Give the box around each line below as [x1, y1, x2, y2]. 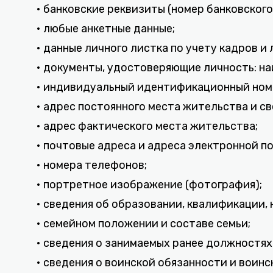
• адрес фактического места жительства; [37, 119, 258, 133]
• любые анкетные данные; [37, 22, 175, 35]
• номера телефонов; [37, 158, 147, 172]
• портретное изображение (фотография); [37, 178, 262, 191]
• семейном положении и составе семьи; [37, 217, 250, 230]
